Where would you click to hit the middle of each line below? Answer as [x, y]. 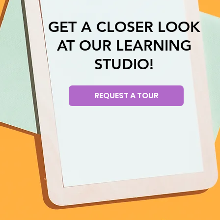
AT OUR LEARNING [124, 45]
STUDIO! [124, 64]
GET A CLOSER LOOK [124, 27]
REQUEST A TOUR [126, 96]
